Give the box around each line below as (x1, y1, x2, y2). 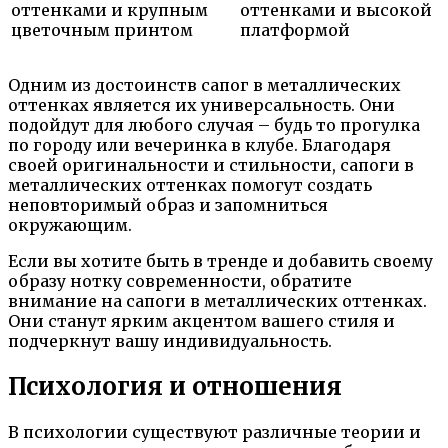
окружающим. (8, 215, 132, 236)
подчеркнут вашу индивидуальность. (8, 331, 332, 352)
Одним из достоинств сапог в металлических (8, 75, 401, 96)
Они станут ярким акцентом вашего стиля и (8, 311, 395, 332)
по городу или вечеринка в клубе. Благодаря (8, 135, 391, 156)
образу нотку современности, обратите (8, 271, 352, 292)
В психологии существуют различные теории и (8, 422, 421, 443)
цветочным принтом (11, 20, 193, 41)
